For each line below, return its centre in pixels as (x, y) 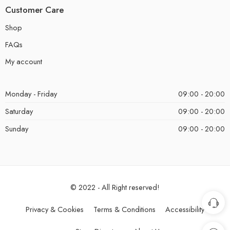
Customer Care (34, 9)
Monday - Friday (31, 94)
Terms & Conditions (124, 209)
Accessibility (185, 209)
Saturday (19, 111)
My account (24, 62)
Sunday (17, 129)
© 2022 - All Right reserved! (115, 187)
